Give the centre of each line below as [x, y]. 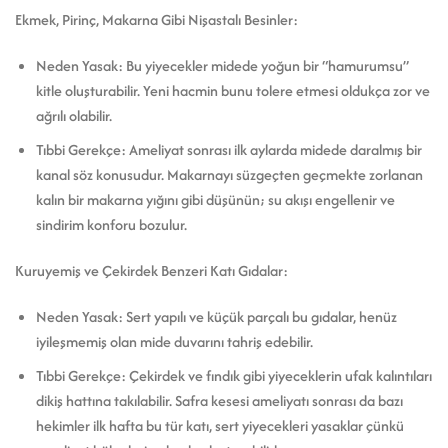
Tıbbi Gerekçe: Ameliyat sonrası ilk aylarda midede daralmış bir [228, 150]
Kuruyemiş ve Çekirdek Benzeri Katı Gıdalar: [151, 271]
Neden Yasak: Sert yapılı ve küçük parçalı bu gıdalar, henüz [216, 316]
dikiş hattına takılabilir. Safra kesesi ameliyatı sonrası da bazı [219, 401]
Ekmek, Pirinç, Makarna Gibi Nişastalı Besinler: [156, 19]
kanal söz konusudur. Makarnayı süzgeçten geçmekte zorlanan [229, 175]
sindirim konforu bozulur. [111, 225]
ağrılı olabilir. [73, 115]
